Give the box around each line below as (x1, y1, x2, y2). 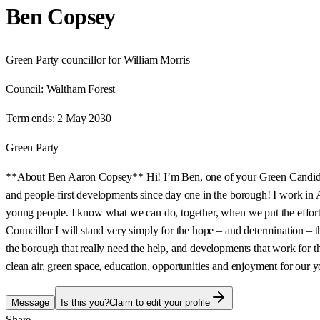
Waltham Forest (46, 82, 116, 95)
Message (11, 296, 49, 308)
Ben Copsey (6, 4, 116, 30)
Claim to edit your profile (109, 296, 210, 308)
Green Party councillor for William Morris (6, 53, 190, 66)
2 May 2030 (57, 111, 111, 124)
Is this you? (61, 296, 109, 308)
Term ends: (6, 111, 55, 124)
